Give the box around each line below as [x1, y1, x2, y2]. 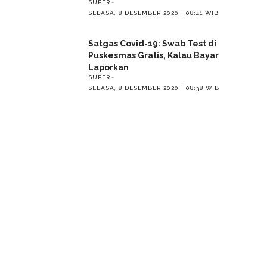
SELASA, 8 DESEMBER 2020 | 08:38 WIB [88, 84, 219, 91]
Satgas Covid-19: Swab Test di [88, 38, 216, 48]
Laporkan [88, 62, 129, 72]
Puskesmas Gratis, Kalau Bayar [88, 50, 219, 60]
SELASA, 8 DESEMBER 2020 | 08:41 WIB [88, 9, 219, 16]
